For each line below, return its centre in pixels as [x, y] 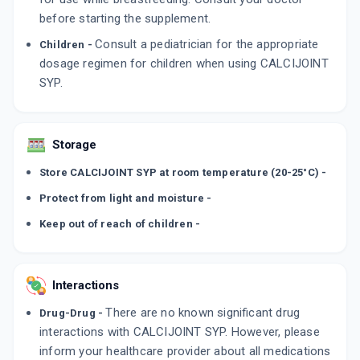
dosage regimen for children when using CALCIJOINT [184, 63]
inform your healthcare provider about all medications [185, 351]
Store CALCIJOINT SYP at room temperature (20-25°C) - [183, 172]
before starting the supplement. [125, 18]
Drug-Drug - [73, 313]
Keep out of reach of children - [120, 224]
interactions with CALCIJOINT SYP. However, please [180, 332]
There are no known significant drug [203, 313]
